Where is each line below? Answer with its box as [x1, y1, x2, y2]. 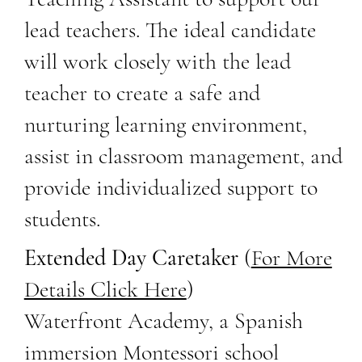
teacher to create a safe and [23, 78, 260, 107]
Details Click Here [23, 275, 187, 303]
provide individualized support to [23, 173, 318, 201]
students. [23, 204, 100, 233]
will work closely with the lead [23, 47, 291, 75]
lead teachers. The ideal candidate [23, 15, 316, 44]
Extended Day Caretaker [23, 243, 244, 271]
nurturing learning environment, [23, 110, 307, 138]
